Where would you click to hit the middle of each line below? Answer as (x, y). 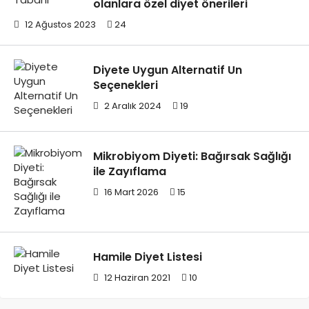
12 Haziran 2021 (136, 277)
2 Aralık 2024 (132, 106)
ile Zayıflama (130, 171)
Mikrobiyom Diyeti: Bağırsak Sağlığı (192, 156)
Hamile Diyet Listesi (148, 257)
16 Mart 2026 (130, 192)
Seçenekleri (126, 85)
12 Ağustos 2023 (59, 24)
